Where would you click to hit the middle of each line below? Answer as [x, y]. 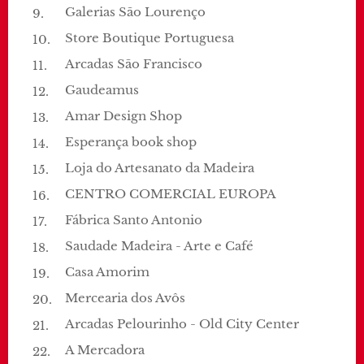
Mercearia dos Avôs [125, 298]
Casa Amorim [107, 272]
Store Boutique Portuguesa [149, 38]
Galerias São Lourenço [135, 12]
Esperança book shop [131, 142]
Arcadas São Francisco [134, 64]
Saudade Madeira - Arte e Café [159, 246]
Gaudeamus [102, 90]
